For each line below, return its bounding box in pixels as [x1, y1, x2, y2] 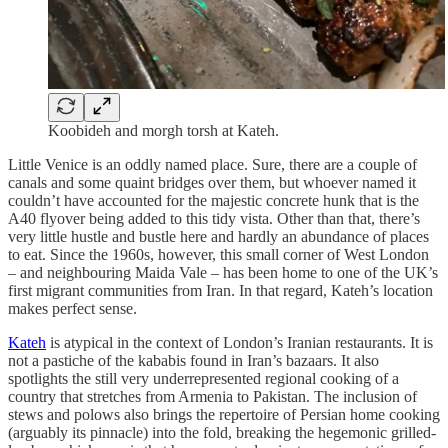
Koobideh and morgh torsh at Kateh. [48, 122, 279, 140]
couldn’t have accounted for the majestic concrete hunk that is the [8, 192, 419, 210]
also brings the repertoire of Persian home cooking [124, 406, 440, 424]
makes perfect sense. [8, 300, 141, 318]
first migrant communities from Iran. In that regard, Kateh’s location [8, 282, 433, 300]
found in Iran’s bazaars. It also [190, 352, 379, 370]
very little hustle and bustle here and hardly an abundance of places [8, 228, 429, 246]
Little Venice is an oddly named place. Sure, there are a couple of [8, 156, 417, 174]
